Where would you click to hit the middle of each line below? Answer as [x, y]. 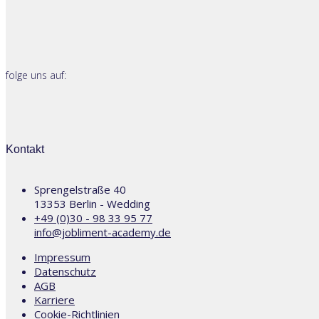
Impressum [62, 257]
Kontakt [25, 149]
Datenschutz [65, 272]
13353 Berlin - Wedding [92, 204]
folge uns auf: [36, 75]
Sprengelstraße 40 [80, 190]
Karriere [54, 300]
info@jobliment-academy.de [103, 232]
